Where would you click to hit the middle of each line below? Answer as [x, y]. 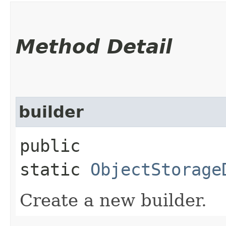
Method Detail [94, 46]
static [55, 169]
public [50, 146]
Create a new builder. [113, 200]
